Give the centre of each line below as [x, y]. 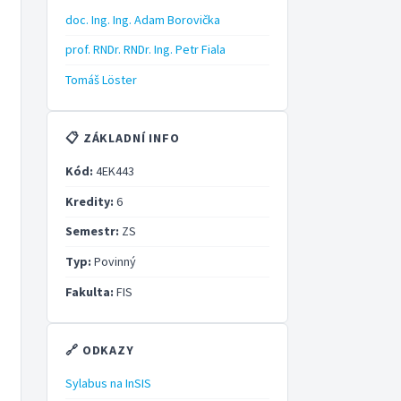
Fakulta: [90, 291]
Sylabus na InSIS [108, 384]
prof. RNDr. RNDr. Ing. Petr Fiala [145, 50]
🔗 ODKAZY [100, 350]
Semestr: [92, 231]
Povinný [114, 262]
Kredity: [90, 201]
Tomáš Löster [101, 79]
